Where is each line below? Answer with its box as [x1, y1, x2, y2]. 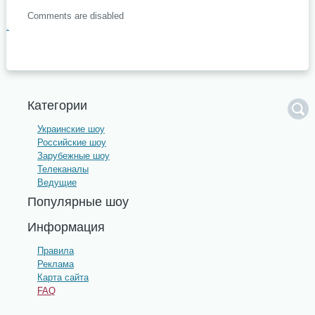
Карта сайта [37, 272, 89, 283]
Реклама [37, 259, 74, 269]
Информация [27, 220, 105, 234]
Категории [27, 98, 87, 112]
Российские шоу [37, 137, 106, 148]
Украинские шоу [37, 124, 105, 134]
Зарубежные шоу [37, 150, 110, 161]
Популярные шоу [27, 195, 129, 209]
